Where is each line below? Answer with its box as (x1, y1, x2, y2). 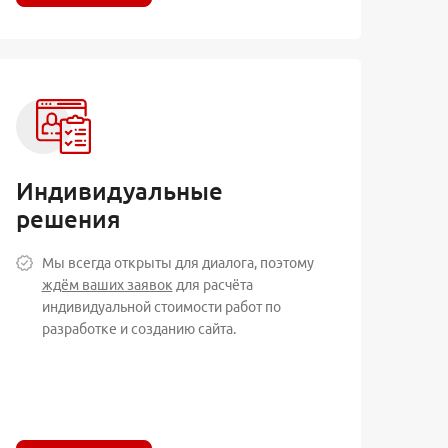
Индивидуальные (16, 177, 224, 205)
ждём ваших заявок (41, 276, 173, 293)
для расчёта (172, 276, 253, 293)
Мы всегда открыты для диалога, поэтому (41, 254, 314, 271)
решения (16, 205, 122, 233)
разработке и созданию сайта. (41, 320, 236, 337)
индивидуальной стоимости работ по (41, 298, 281, 315)
